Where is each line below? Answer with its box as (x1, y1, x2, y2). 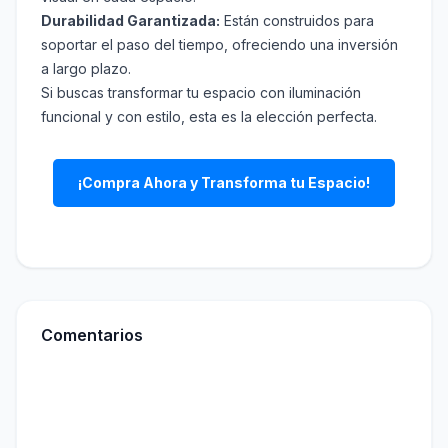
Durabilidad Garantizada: (41, 12, 220, 30)
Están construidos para (220, 12, 374, 30)
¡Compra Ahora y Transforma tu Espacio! (78, 174, 370, 192)
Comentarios (41, 325, 143, 346)
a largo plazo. (41, 60, 131, 78)
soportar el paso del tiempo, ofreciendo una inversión (41, 36, 398, 54)
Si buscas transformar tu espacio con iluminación (41, 84, 361, 102)
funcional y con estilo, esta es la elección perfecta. (41, 108, 377, 126)
